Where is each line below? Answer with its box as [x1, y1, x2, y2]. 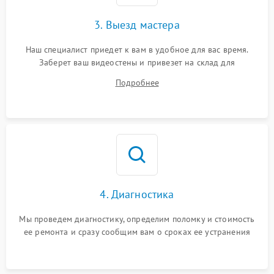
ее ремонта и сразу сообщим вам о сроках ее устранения [24, 226, 250, 238]
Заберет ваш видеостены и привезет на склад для [39, 57, 235, 68]
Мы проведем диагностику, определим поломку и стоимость [19, 213, 255, 225]
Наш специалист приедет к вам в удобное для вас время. [25, 44, 249, 56]
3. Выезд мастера [94, 18, 180, 32]
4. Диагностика [100, 187, 174, 202]
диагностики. [111, 70, 163, 81]
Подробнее [115, 77, 159, 89]
